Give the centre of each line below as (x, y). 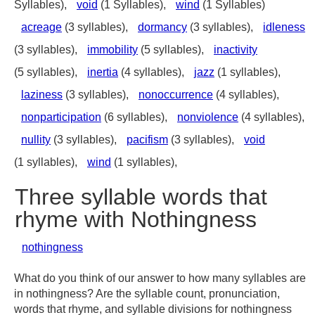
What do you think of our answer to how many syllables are (160, 278)
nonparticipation (61, 117)
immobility (112, 50)
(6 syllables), (136, 117)
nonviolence (208, 117)
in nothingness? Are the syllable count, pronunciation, (147, 294)
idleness (284, 27)
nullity (36, 140)
